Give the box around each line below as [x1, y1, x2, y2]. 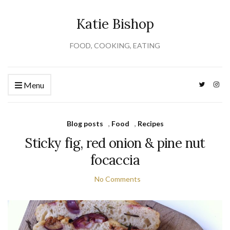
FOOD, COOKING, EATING [70, 41, 160, 50]
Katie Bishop [76, 15, 154, 32]
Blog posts [66, 119, 103, 128]
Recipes [137, 119, 164, 128]
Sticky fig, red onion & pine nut [25, 135, 205, 151]
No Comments [94, 175, 141, 183]
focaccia [90, 151, 140, 168]
